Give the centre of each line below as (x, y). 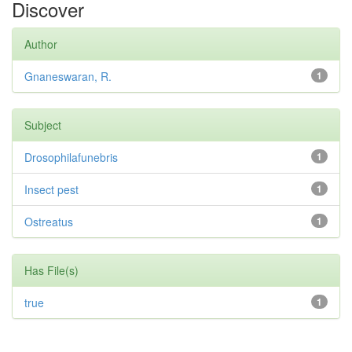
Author (41, 44)
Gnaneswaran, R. (68, 77)
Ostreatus (49, 222)
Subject (43, 125)
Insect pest (51, 190)
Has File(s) (51, 271)
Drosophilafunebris (71, 158)
